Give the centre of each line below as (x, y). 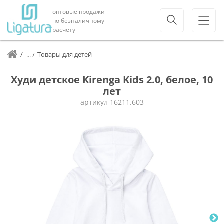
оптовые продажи (79, 11)
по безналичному (78, 20)
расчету (64, 29)
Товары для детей (65, 54)
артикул (95, 102)
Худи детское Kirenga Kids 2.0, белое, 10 (112, 80)
